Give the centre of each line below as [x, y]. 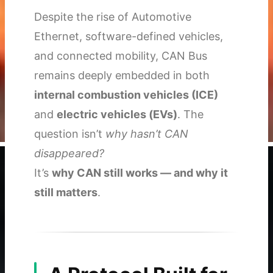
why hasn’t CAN [147, 134]
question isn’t [70, 134]
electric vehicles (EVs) [117, 115]
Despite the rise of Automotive [113, 17]
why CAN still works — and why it [140, 173]
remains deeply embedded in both [122, 76]
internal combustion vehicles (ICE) [126, 95]
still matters [66, 193]
